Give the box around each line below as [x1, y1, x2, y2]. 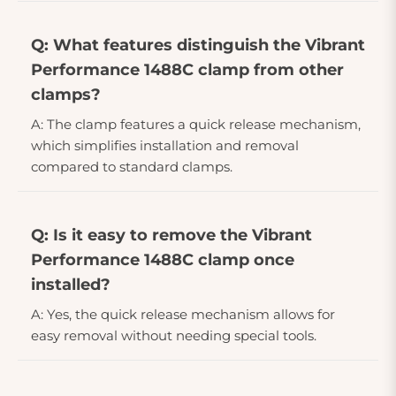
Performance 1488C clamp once [31, 249, 294, 270]
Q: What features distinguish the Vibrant [31, 34, 365, 55]
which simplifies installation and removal [31, 136, 299, 154]
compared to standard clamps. [31, 157, 232, 175]
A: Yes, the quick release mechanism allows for [31, 305, 335, 323]
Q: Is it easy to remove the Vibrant [31, 225, 312, 245]
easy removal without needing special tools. [31, 326, 316, 344]
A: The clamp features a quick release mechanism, [31, 115, 361, 133]
